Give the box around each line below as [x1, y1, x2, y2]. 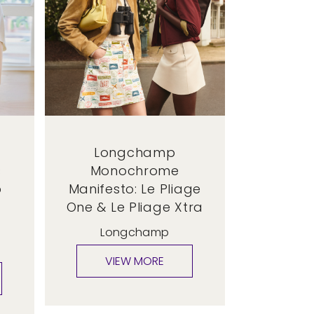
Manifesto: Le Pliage [68, 180, 201, 198]
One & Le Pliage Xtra [66, 198, 203, 217]
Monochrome [90, 162, 179, 180]
